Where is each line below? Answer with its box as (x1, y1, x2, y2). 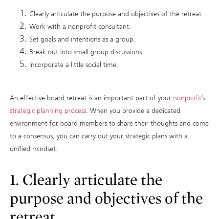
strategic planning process (10, 107, 86, 115)
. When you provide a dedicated (86, 107, 180, 115)
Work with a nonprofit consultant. (29, 22, 133, 31)
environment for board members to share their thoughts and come (10, 119, 209, 128)
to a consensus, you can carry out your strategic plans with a (10, 132, 188, 141)
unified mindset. (10, 145, 60, 153)
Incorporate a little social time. (29, 61, 120, 69)
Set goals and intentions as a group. (29, 35, 135, 44)
